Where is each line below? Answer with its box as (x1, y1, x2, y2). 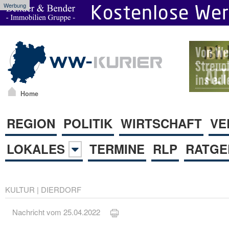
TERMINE (89, 140, 145, 157)
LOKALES (7, 140, 68, 157)
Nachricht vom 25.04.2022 (12, 207, 111, 218)
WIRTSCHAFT (121, 114, 202, 132)
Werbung (4, 1, 26, 9)
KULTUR (5, 184, 35, 195)
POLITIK (63, 114, 112, 132)
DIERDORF (41, 184, 81, 195)
